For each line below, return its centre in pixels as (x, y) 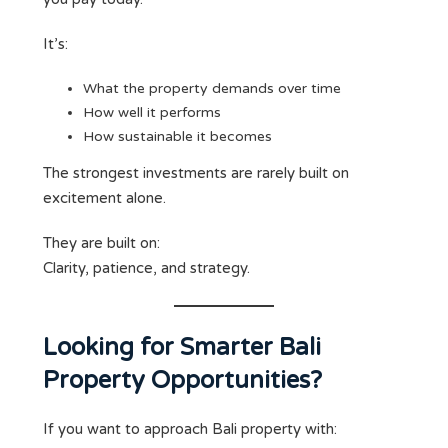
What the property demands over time (212, 89)
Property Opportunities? (182, 381)
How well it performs (152, 113)
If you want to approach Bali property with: (190, 429)
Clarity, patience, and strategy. (146, 268)
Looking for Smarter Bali (182, 348)
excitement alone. (104, 198)
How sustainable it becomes (177, 137)
